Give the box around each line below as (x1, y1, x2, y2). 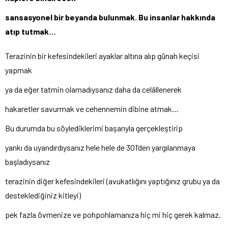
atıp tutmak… (5, 26, 56, 37)
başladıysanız (5, 157, 50, 167)
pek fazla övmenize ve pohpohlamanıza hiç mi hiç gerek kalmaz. (5, 210, 221, 220)
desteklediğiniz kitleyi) (5, 190, 81, 201)
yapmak (5, 65, 32, 75)
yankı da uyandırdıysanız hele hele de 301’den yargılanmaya (5, 142, 195, 153)
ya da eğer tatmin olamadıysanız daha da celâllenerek (5, 84, 182, 95)
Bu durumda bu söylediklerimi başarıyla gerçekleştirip (5, 123, 183, 133)
